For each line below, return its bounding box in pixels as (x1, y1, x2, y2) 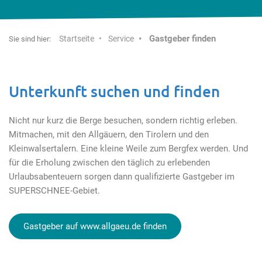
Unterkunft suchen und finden (9, 81, 220, 101)
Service (108, 34, 134, 44)
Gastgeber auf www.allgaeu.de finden (23, 221, 167, 232)
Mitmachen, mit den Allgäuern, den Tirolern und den (9, 129, 209, 140)
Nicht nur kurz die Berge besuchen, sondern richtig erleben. (9, 115, 237, 126)
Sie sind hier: (9, 35, 51, 44)
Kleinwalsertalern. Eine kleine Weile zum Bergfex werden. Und (9, 143, 248, 154)
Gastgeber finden (149, 33, 216, 44)
